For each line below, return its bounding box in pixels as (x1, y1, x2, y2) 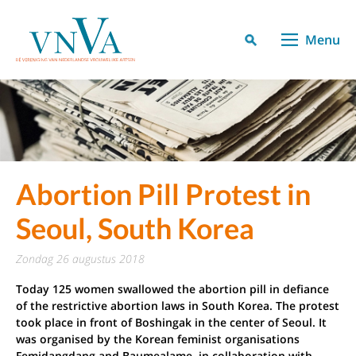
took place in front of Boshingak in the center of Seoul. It (16, 315, 327, 331)
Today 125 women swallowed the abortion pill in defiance (16, 281, 329, 297)
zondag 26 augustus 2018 (22, 251, 145, 267)
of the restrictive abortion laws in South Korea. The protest (16, 298, 339, 314)
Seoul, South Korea (16, 211, 254, 246)
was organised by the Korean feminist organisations (16, 331, 300, 347)
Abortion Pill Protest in (16, 176, 311, 212)
